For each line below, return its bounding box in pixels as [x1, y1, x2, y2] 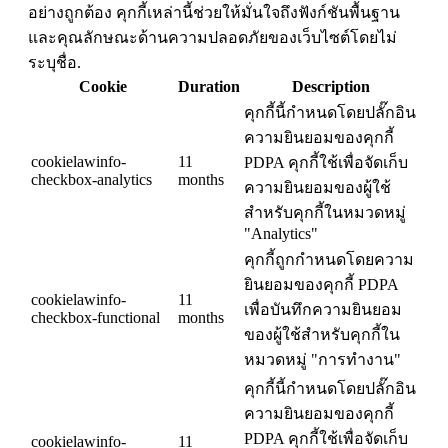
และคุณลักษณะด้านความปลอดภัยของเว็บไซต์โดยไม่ [28, 29, 397, 47]
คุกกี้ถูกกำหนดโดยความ [244, 251, 414, 269]
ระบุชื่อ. [28, 54, 81, 72]
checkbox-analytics [31, 171, 152, 189]
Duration [178, 78, 240, 96]
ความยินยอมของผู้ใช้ [244, 179, 391, 197]
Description [291, 78, 370, 96]
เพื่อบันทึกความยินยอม [244, 301, 402, 319]
